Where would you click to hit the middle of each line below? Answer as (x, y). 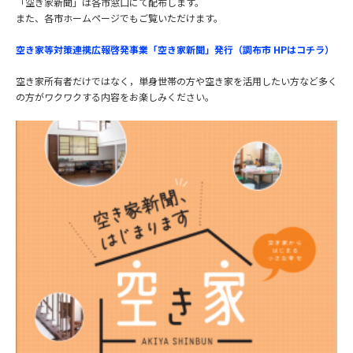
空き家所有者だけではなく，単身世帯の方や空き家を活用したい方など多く (176, 80)
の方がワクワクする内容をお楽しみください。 (115, 96)
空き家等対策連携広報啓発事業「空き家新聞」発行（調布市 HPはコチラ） (175, 49)
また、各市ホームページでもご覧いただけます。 (119, 17)
